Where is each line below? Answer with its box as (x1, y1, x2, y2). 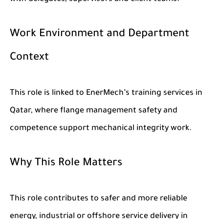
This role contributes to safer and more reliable (10, 195, 187, 203)
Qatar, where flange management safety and (10, 107, 177, 115)
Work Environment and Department (10, 29, 189, 41)
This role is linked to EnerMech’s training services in (10, 89, 202, 98)
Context (10, 52, 49, 64)
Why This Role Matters (10, 158, 122, 170)
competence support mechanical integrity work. (10, 124, 192, 133)
